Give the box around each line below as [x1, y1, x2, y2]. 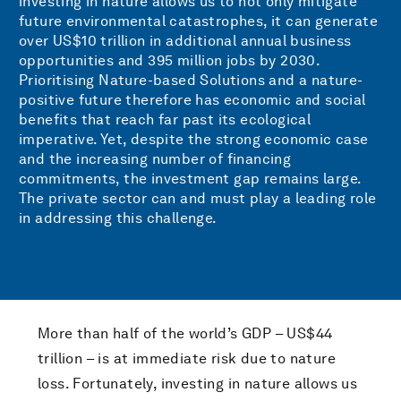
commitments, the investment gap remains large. [19, 170, 362, 187]
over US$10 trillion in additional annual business [19, 32, 352, 49]
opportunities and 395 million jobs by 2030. [19, 52, 320, 69]
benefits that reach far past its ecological [19, 111, 311, 128]
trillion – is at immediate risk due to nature [38, 350, 336, 367]
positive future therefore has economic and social [19, 91, 366, 108]
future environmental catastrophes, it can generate [19, 13, 378, 30]
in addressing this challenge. [19, 209, 218, 226]
